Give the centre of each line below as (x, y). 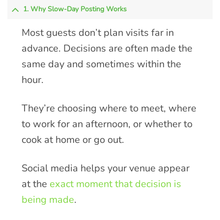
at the (36, 184)
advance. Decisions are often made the (107, 49)
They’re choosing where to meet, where (109, 109)
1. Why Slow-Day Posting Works (75, 9)
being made (48, 200)
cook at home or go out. (73, 140)
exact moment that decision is (116, 184)
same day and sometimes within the (102, 64)
